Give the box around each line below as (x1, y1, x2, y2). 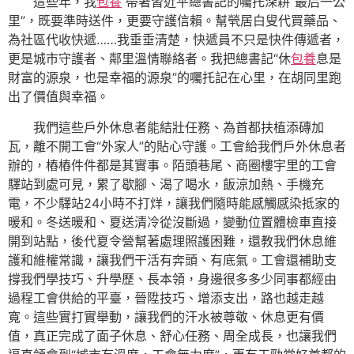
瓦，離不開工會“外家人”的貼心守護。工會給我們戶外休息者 (8, 137, 346, 154)
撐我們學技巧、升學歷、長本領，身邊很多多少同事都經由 (8, 270, 337, 287)
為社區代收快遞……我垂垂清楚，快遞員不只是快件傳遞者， (8, 32, 345, 48)
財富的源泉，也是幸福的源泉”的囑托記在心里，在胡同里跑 (8, 70, 341, 86)
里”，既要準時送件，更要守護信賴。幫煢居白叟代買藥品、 (8, 13, 341, 29)
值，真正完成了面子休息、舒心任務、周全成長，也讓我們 (8, 327, 337, 344)
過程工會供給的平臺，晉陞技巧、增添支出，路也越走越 (8, 289, 324, 306)
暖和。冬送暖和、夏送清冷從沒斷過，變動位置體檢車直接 (8, 213, 337, 230)
